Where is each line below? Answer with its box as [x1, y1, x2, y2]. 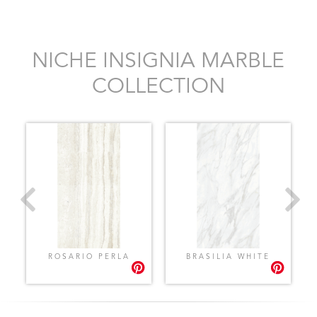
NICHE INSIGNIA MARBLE [32, 50, 285, 72]
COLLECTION [91, 76, 225, 98]
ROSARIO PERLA [47, 253, 130, 260]
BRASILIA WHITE [186, 253, 271, 260]
